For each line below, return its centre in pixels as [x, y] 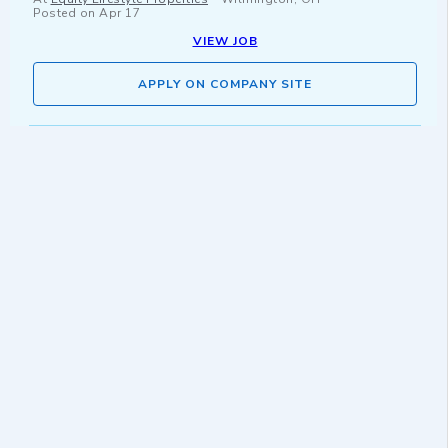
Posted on [66, 13]
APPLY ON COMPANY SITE [225, 84]
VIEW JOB [225, 41]
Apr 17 [119, 13]
